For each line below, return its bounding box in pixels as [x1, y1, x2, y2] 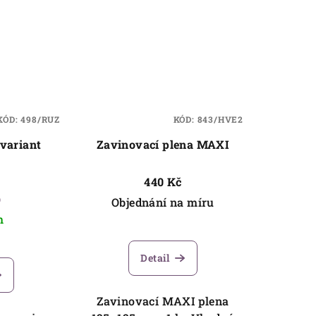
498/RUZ [20, 113, 60, 125]
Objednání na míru [111, 194, 214, 209]
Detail [140, 250, 170, 265]
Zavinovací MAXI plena [97, 293, 229, 308]
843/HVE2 [197, 113, 243, 125]
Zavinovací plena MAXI [96, 136, 230, 152]
